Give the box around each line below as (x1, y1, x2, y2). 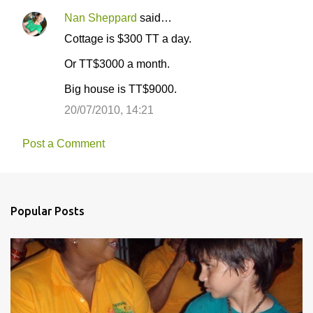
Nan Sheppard (64, 12, 137, 24)
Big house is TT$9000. (64, 83, 177, 95)
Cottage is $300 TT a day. (64, 33, 191, 45)
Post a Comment (22, 138, 105, 150)
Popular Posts (10, 205, 85, 217)
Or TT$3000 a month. (64, 58, 170, 70)
